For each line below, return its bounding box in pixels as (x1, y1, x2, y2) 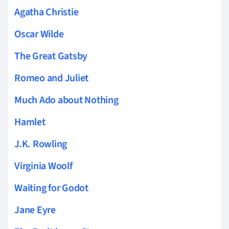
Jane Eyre (14, 202, 56, 217)
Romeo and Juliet (14, 71, 89, 85)
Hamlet (14, 114, 45, 129)
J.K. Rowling (14, 136, 67, 151)
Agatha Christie (14, 5, 79, 19)
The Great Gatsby (14, 49, 88, 63)
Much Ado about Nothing (14, 93, 119, 107)
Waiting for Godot (14, 180, 88, 195)
